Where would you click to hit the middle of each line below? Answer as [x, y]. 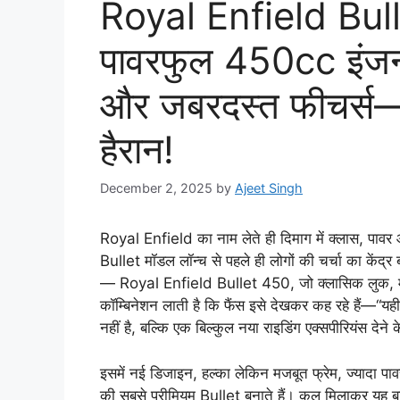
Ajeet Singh [269, 188]
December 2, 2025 [156, 188]
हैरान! [137, 150]
